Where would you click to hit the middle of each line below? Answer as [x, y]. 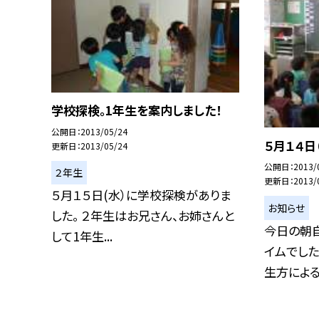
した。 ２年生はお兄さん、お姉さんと [143, 216]
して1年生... [82, 236]
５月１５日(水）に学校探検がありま [141, 195]
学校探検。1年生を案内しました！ [136, 110]
